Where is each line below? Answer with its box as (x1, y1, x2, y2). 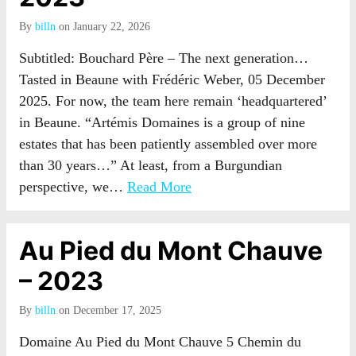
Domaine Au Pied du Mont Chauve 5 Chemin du (19, 334, 301, 350)
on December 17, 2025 (56, 304, 161, 316)
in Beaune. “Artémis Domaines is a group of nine (19, 114, 305, 130)
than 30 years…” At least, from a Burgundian (19, 157, 282, 173)
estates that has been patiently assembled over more (19, 136, 317, 152)
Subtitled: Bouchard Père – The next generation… (19, 50, 308, 66)
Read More (127, 179, 192, 195)
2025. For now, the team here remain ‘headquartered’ (19, 93, 327, 109)
